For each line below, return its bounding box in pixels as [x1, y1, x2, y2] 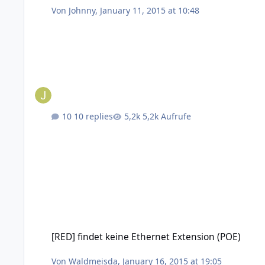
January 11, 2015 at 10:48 [100, 5, 200, 17]
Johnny [69, 5, 96, 17]
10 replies [74, 111, 114, 122]
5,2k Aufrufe [143, 111, 192, 122]
